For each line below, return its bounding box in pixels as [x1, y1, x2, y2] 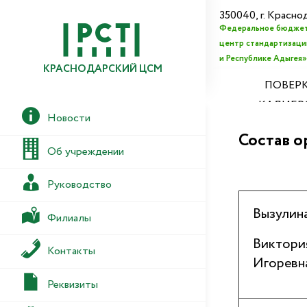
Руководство [47, 177, 112, 193]
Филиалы [47, 210, 91, 226]
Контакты [47, 243, 95, 260]
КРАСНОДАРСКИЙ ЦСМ [43, 61, 162, 77]
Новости [47, 110, 90, 127]
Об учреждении [47, 143, 124, 160]
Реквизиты [47, 276, 98, 293]
